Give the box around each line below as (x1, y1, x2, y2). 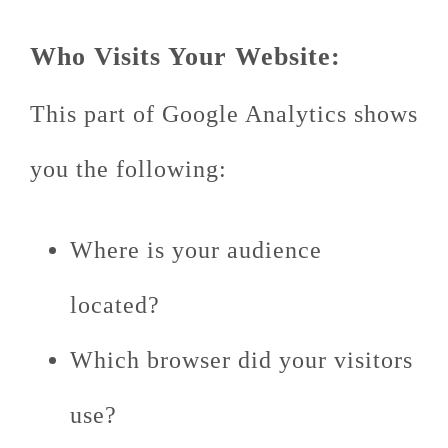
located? (70, 292, 160, 318)
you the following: (30, 156, 227, 182)
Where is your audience (70, 237, 322, 263)
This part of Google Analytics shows (30, 101, 418, 127)
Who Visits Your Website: (30, 42, 341, 71)
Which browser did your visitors (70, 347, 413, 373)
